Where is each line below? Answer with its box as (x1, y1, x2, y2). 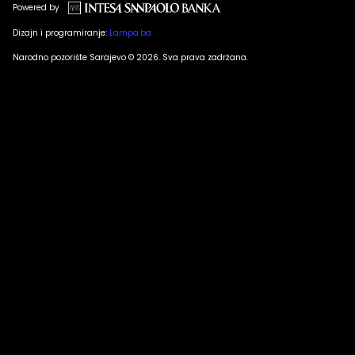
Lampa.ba (109, 26, 151, 39)
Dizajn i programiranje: (13, 26, 109, 39)
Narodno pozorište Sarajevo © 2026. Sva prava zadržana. (13, 51, 248, 63)
